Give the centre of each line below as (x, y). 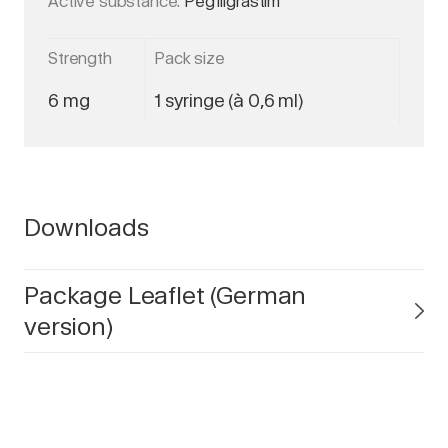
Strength (80, 58)
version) (68, 326)
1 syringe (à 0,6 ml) (228, 100)
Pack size (189, 58)
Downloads (86, 227)
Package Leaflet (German (165, 295)
